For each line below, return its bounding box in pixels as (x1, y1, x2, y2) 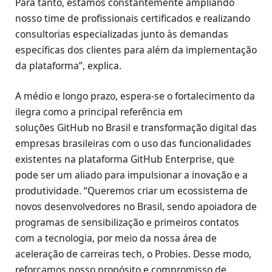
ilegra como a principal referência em (15, 104, 183, 118)
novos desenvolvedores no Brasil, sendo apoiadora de (15, 199, 257, 213)
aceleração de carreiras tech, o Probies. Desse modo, (15, 246, 251, 260)
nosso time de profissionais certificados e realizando (15, 11, 250, 25)
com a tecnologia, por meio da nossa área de (15, 231, 217, 245)
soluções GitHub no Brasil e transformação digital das (15, 120, 257, 134)
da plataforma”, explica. (15, 58, 121, 72)
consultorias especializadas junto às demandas (15, 27, 228, 41)
